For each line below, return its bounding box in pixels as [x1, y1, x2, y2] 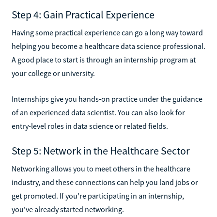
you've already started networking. [12, 204, 124, 214]
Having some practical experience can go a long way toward [12, 27, 203, 37]
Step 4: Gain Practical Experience [12, 7, 155, 21]
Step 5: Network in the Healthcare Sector [12, 143, 190, 157]
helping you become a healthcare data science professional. [12, 41, 205, 51]
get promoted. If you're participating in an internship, [12, 190, 184, 201]
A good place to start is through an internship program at [12, 54, 196, 64]
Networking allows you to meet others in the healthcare [12, 163, 190, 173]
